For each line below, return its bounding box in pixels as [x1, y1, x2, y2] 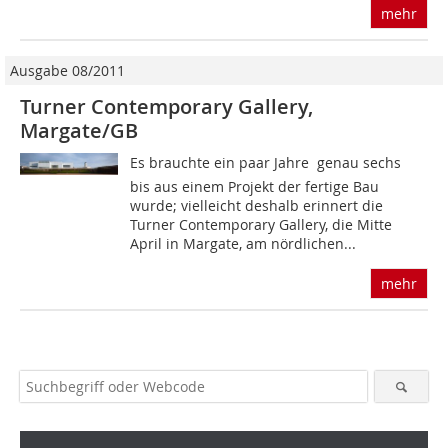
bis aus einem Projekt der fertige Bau [130, 177, 380, 197]
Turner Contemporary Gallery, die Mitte [130, 215, 393, 235]
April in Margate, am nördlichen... [130, 234, 357, 254]
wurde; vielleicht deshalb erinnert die [130, 196, 384, 216]
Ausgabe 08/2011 [10, 61, 125, 81]
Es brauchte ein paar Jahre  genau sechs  [130, 153, 406, 173]
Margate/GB [20, 117, 138, 145]
